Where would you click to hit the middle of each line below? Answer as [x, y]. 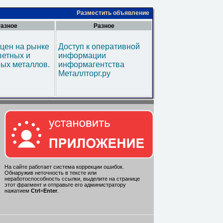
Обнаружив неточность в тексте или [51, 173]
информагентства [91, 64]
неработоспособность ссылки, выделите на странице [72, 179]
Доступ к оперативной [99, 47]
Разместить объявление [113, 13]
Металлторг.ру [84, 73]
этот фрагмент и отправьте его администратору [65, 185]
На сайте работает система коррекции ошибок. [64, 167]
